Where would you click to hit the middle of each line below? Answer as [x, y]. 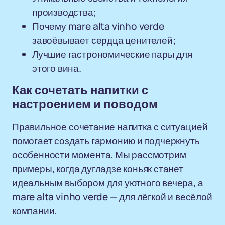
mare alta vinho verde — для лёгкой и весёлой [112, 197]
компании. [35, 211]
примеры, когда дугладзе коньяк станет [98, 169]
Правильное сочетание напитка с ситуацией [110, 127]
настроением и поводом [85, 104]
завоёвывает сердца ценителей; [104, 40]
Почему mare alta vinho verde [98, 26]
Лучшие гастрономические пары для [112, 54]
